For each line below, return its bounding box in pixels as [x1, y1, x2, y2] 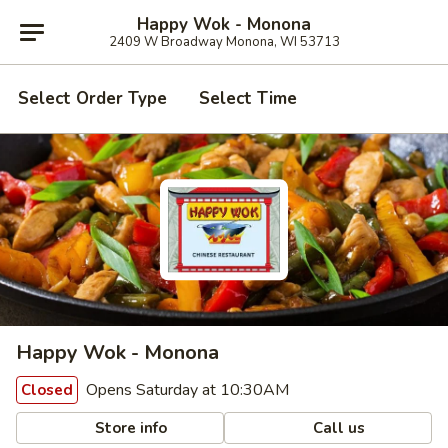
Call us [309, 417, 366, 438]
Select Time [199, 87, 297, 110]
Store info [91, 417, 168, 438]
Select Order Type [18, 87, 167, 110]
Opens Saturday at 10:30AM [82, 379, 289, 401]
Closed [21, 380, 73, 400]
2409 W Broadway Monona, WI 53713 [108, 32, 340, 51]
